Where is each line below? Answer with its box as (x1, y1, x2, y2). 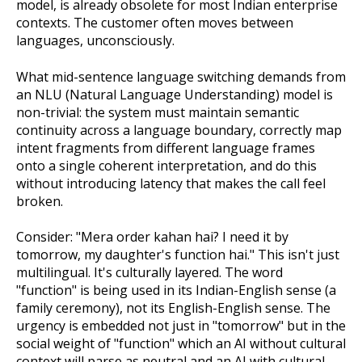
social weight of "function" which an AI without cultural (16, 335, 346, 353)
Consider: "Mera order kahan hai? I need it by (16, 228, 288, 246)
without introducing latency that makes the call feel (16, 174, 326, 192)
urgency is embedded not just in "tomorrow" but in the (16, 317, 346, 335)
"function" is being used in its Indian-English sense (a (16, 281, 336, 300)
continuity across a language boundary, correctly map (16, 120, 342, 139)
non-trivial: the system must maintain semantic (16, 103, 299, 121)
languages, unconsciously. (16, 32, 175, 50)
